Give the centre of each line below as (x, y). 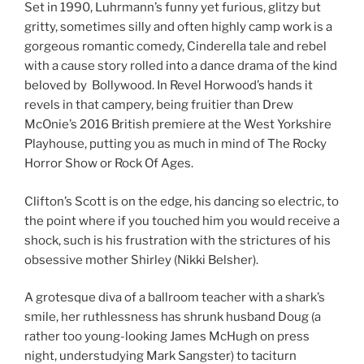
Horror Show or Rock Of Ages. (109, 164)
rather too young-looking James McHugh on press (167, 337)
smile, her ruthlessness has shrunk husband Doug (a (173, 317)
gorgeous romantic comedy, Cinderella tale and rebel (175, 47)
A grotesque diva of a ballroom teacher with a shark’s (175, 298)
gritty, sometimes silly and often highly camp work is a (178, 27)
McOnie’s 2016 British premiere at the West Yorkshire (178, 125)
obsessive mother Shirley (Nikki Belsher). (141, 260)
